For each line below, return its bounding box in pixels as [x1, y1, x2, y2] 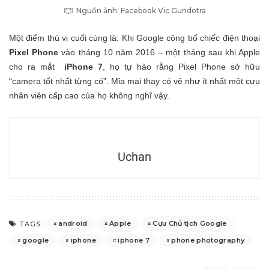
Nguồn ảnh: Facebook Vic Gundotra [76, 5, 206, 15]
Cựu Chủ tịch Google [153, 219, 227, 228]
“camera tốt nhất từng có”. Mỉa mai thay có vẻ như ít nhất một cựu [9, 76, 260, 86]
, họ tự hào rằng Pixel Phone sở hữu [103, 61, 260, 71]
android [58, 219, 88, 228]
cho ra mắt [9, 61, 64, 71]
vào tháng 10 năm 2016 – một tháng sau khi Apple [58, 47, 261, 57]
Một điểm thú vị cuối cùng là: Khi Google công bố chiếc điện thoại [9, 32, 260, 43]
